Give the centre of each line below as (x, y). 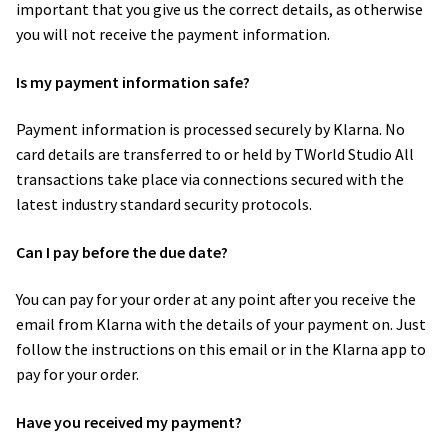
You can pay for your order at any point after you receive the (216, 299)
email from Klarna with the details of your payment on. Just (221, 324)
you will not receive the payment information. (174, 33)
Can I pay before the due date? (123, 251)
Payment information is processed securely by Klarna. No (210, 129)
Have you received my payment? (130, 422)
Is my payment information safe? (134, 81)
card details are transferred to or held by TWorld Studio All (215, 154)
